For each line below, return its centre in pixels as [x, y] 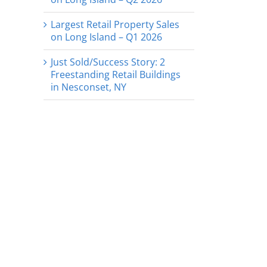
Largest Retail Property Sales [115, 24]
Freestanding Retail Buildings [116, 74]
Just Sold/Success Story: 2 [108, 62]
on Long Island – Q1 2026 [106, 37]
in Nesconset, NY [89, 87]
